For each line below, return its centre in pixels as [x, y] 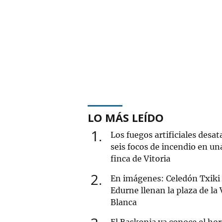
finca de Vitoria [140, 158]
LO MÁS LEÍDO [126, 117]
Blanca [124, 202]
